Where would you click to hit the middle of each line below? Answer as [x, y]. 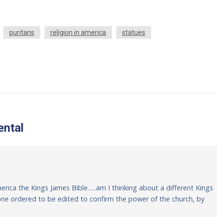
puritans [22, 32]
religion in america [78, 32]
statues [133, 32]
